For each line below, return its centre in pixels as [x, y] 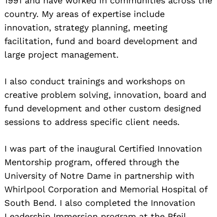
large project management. [62, 55]
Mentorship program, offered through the [92, 162]
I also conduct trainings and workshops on [95, 81]
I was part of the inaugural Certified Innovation [103, 149]
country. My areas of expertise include [85, 14]
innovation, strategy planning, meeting [86, 28]
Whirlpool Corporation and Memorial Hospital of [106, 189]
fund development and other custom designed [103, 108]
